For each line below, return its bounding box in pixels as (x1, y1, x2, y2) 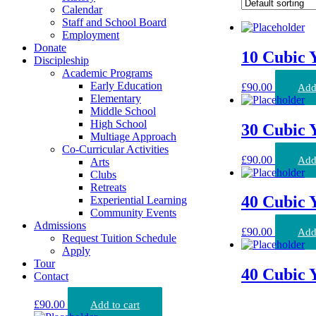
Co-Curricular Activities (62, 143, 169, 155)
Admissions (34, 219, 86, 231)
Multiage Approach (90, 130, 176, 142)
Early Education (90, 80, 162, 92)
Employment (62, 29, 119, 41)
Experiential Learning (90, 194, 187, 206)
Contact (34, 270, 68, 282)
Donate (34, 42, 66, 54)
